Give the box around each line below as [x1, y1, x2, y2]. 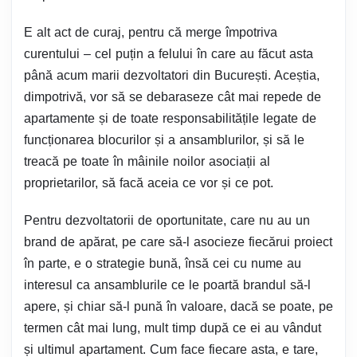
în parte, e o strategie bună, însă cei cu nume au [24, 257, 301, 271]
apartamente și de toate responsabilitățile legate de [24, 112, 316, 126]
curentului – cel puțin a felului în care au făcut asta [24, 47, 313, 61]
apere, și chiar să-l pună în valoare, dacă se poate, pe [24, 300, 333, 314]
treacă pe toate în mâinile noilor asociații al [24, 155, 270, 169]
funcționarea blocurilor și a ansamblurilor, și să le [24, 133, 304, 147]
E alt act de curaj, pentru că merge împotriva [24, 25, 277, 40]
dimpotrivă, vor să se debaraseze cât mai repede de [24, 90, 321, 104]
